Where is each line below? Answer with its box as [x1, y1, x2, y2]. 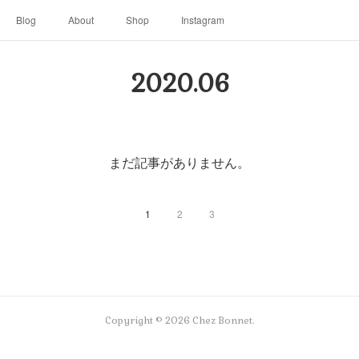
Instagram [181, 13, 224, 26]
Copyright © [105, 314, 165, 327]
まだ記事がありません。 [109, 153, 250, 171]
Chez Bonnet [192, 314, 252, 327]
